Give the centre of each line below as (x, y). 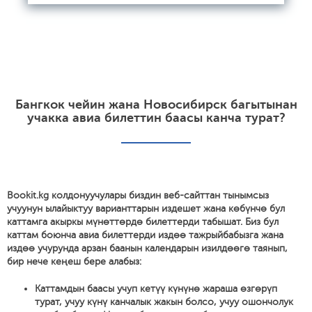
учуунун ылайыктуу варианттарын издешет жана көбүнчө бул (146, 209)
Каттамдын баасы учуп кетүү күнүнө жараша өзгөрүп (156, 289)
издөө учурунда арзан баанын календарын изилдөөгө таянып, (147, 248)
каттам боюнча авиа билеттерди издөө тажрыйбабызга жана (145, 235)
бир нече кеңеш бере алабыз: (74, 262)
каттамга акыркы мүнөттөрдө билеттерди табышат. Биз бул (143, 222)
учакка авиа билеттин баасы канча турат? (156, 118)
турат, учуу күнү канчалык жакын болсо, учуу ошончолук (164, 302)
